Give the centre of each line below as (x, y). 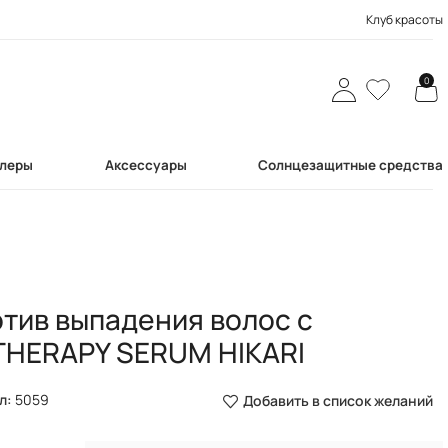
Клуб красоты (404, 19)
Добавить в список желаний (337, 401)
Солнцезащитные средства (350, 164)
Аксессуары (145, 164)
